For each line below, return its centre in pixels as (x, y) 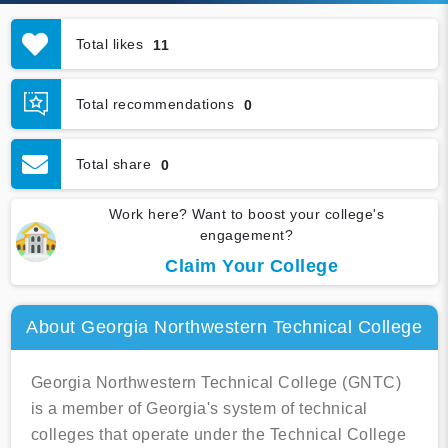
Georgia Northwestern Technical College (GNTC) (215, 383)
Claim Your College (251, 266)
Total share (113, 163)
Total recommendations (154, 103)
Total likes (109, 43)
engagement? (246, 235)
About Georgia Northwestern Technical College (224, 327)
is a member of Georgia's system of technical (199, 409)
